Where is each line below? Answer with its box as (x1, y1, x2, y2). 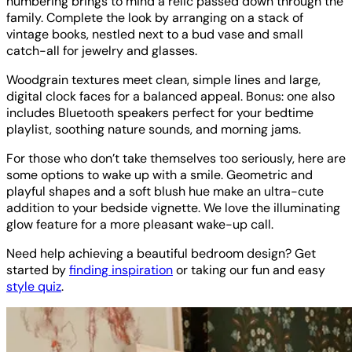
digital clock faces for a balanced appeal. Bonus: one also (6, 87, 335, 104)
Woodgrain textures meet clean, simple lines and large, (6, 71, 321, 88)
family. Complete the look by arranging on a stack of (6, 9, 303, 26)
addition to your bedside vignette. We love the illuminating (6, 199, 340, 216)
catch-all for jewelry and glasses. (6, 42, 197, 59)
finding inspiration (69, 261, 173, 278)
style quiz (6, 277, 61, 295)
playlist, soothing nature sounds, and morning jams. (6, 120, 301, 137)
